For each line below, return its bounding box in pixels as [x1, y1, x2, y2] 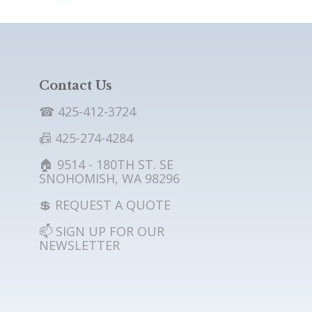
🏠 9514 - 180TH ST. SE [38, 155, 173, 173]
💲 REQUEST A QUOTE [38, 196, 171, 213]
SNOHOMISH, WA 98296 [38, 169, 180, 187]
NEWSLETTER [38, 236, 120, 253]
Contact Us [38, 77, 112, 93]
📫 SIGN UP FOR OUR [38, 222, 164, 240]
